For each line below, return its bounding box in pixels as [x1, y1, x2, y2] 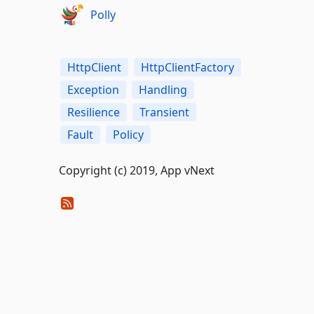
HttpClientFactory [140, 60, 234, 75]
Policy [112, 127, 144, 142]
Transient [139, 104, 189, 120]
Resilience [67, 104, 120, 120]
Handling [138, 82, 187, 97]
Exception [67, 82, 119, 97]
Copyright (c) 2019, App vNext [58, 163, 214, 178]
